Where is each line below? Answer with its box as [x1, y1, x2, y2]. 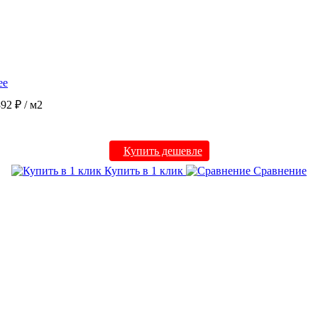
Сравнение [251, 164, 307, 177]
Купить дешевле [123, 144, 202, 157]
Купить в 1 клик [102, 164, 186, 177]
